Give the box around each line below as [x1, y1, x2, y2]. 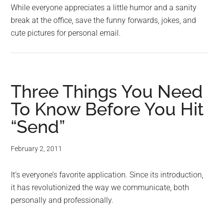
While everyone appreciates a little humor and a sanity [11, 3, 197, 13]
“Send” [11, 116, 66, 137]
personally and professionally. [11, 196, 114, 205]
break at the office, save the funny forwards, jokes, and [11, 16, 197, 25]
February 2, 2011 [11, 145, 63, 153]
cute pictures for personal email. [11, 28, 121, 38]
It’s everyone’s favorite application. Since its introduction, [11, 170, 204, 180]
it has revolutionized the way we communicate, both [11, 183, 190, 193]
